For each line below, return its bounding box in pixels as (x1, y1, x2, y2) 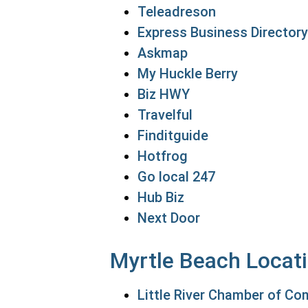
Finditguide (137, 127, 208, 144)
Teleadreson (137, 3, 216, 20)
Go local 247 (137, 168, 215, 185)
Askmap (137, 45, 188, 61)
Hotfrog (137, 148, 188, 164)
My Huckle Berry (137, 65, 238, 82)
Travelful (137, 107, 192, 123)
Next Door (137, 210, 200, 226)
